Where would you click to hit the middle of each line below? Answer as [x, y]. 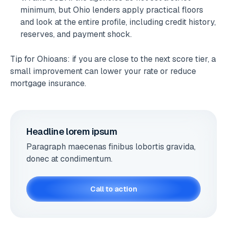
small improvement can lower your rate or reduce [103, 71]
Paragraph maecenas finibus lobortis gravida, [111, 147]
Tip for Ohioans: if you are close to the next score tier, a [113, 59]
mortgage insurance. [48, 84]
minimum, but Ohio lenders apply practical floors [112, 10]
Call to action [113, 189]
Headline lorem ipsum [72, 132]
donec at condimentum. [69, 159]
